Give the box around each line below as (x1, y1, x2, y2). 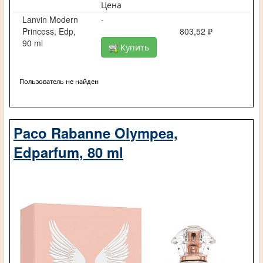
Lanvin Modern (22, 14, 78, 26)
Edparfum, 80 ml (14, 141, 123, 162)
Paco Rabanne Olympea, (14, 122, 178, 143)
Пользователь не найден (19, 76, 99, 86)
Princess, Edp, (22, 25, 76, 38)
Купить (117, 41, 149, 53)
